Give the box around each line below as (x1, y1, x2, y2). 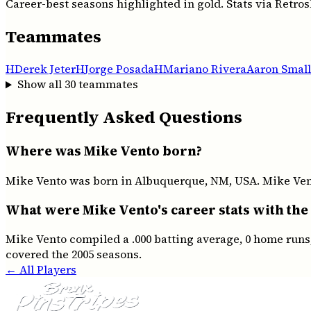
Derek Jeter (15, 61, 76, 77)
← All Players (6, 262, 76, 278)
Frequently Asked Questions (6, 106, 242, 129)
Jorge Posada (85, 61, 154, 77)
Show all (17, 76, 65, 92)
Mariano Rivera (163, 61, 246, 77)
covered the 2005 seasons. (6, 246, 142, 262)
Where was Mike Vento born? (6, 142, 202, 160)
